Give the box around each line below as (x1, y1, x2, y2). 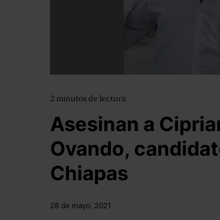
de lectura (88, 93, 126, 103)
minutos (56, 93, 88, 103)
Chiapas (50, 161, 128, 185)
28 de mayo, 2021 (50, 201, 111, 210)
